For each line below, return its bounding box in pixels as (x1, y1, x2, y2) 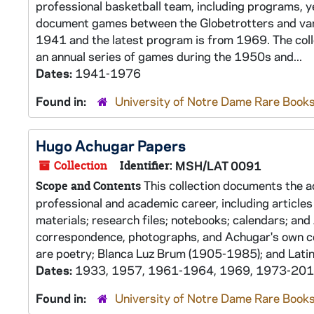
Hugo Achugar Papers (36, 135, 186, 155)
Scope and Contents (36, 178, 141, 193)
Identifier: (120, 158, 172, 173)
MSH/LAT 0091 (175, 158, 261, 173)
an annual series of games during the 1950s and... (36, 48, 302, 64)
